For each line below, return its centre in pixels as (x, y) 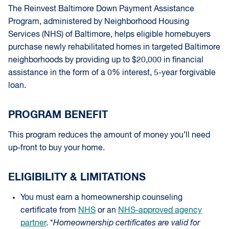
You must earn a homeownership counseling (101, 198)
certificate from (49, 211)
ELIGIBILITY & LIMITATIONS (77, 177)
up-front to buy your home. (56, 148)
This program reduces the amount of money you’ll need (109, 135)
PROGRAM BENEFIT (58, 115)
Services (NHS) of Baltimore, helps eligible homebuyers (109, 35)
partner (33, 223)
